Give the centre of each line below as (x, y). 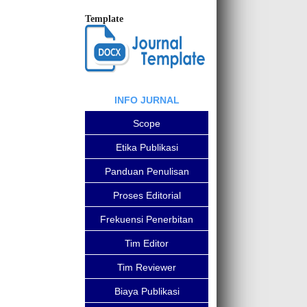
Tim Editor (147, 243)
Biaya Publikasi (147, 291)
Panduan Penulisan (147, 171)
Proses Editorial (147, 195)
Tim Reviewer (147, 267)
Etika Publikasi (147, 147)
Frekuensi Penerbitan (147, 219)
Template (104, 19)
